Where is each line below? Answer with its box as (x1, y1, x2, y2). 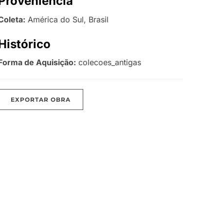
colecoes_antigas (76, 57, 141, 67)
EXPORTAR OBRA (11, 95, 71, 103)
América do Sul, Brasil (25, 14, 109, 24)
